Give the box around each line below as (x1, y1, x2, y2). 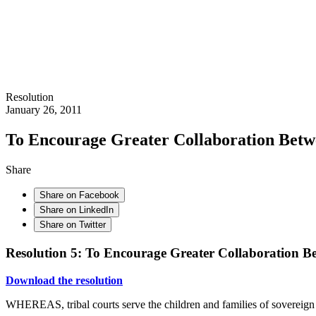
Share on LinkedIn (39, 205, 114, 216)
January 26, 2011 (6, 104, 82, 116)
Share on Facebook (39, 190, 119, 201)
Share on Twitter (39, 219, 106, 231)
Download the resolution (6, 274, 123, 286)
